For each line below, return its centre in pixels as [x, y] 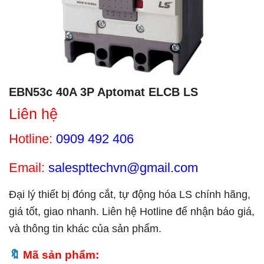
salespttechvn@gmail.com [123, 168]
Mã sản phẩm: [61, 255]
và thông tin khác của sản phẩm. [85, 229]
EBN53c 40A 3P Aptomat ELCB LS [103, 92]
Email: [27, 168]
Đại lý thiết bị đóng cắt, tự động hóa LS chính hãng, [130, 194]
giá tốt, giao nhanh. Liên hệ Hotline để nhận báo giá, [132, 212]
